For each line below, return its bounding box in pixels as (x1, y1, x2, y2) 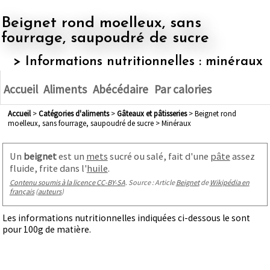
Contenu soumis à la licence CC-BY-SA (9, 177, 125, 187)
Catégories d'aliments (43, 108, 109, 119)
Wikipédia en (209, 177, 250, 187)
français (9, 186, 34, 196)
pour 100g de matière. (2, 224, 92, 236)
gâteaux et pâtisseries (121, 108, 187, 119)
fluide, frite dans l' (9, 162, 87, 174)
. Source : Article (125, 177, 176, 187)
